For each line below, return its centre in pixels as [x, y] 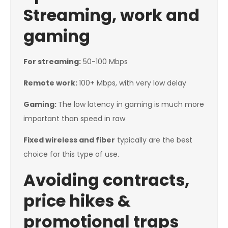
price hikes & [77, 201]
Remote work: [51, 83]
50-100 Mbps [104, 62]
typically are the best [154, 140]
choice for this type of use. [71, 154]
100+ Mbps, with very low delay [133, 83]
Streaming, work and [111, 15]
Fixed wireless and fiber [69, 140]
